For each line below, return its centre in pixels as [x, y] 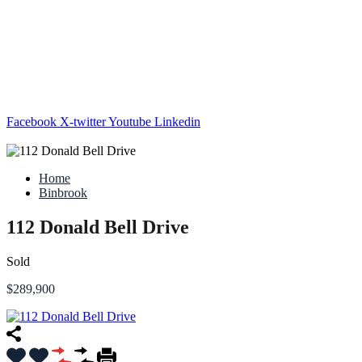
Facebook [32, 122]
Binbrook [63, 193]
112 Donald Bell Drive [98, 227]
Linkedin [177, 122]
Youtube [130, 122]
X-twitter [83, 122]
